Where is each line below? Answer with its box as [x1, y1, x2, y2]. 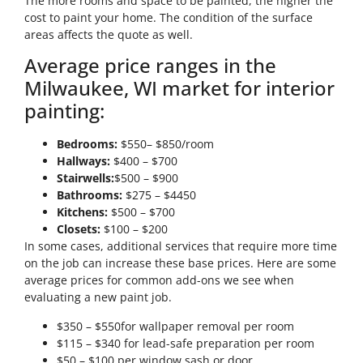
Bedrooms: [57, 136, 117, 152]
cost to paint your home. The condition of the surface [24, 9, 313, 25]
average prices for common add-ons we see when [24, 272, 294, 288]
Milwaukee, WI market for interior [24, 75, 335, 102]
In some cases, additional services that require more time [24, 238, 337, 254]
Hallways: [57, 153, 110, 169]
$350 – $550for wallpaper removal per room [57, 318, 294, 334]
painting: [24, 97, 105, 125]
